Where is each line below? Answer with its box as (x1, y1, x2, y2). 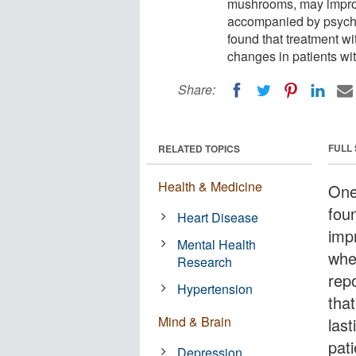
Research (177, 252, 233, 271)
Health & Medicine (158, 176, 262, 195)
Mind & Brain (158, 311, 231, 331)
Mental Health (177, 234, 257, 253)
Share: (178, 80, 215, 99)
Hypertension (177, 279, 253, 298)
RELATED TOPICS (158, 141, 240, 156)
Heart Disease (177, 207, 259, 226)
